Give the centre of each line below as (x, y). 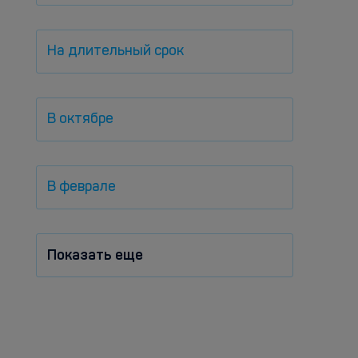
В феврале (82, 187)
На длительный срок (115, 51)
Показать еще (95, 255)
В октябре (80, 119)
